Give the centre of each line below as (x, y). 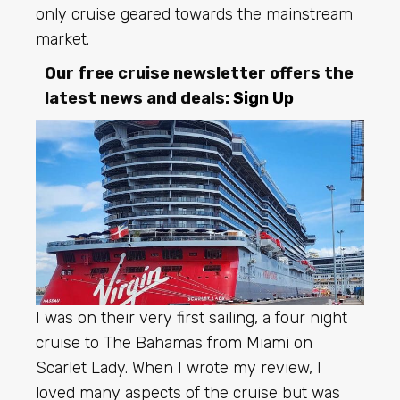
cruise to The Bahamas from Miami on (174, 342)
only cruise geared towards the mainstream (194, 15)
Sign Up (263, 99)
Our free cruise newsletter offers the (199, 74)
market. (62, 40)
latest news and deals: (139, 99)
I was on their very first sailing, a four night (192, 317)
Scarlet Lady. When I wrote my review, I (179, 367)
